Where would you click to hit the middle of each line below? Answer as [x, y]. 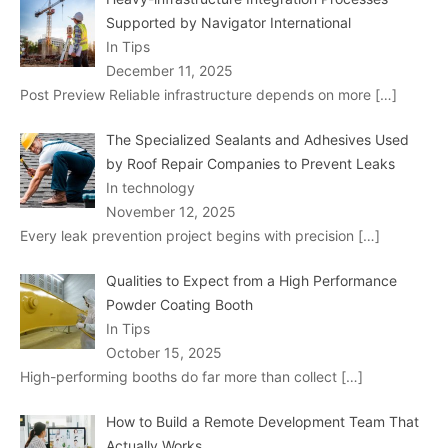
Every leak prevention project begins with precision [189, 236]
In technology [150, 188]
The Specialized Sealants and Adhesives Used [257, 140]
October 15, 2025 [163, 353]
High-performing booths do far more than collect [180, 377]
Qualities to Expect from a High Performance [251, 281]
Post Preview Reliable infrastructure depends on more [197, 95]
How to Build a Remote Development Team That [262, 422]
